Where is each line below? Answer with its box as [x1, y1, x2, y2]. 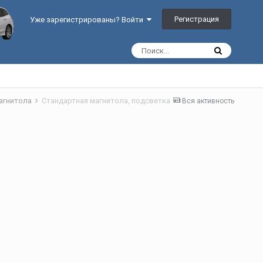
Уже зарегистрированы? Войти [30, 15, 147, 25]
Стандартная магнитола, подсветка [41, 96, 170, 105]
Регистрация [174, 15, 220, 23]
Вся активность [181, 97, 234, 105]
